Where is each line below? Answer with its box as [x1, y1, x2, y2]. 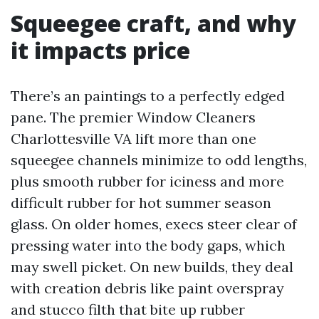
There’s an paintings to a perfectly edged [11, 87, 285, 105]
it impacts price [11, 35, 190, 66]
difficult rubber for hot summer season [11, 194, 271, 211]
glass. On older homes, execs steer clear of [11, 215, 297, 233]
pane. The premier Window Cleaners [11, 108, 256, 126]
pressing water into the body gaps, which [11, 236, 286, 254]
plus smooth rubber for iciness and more [11, 172, 284, 190]
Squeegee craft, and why [11, 8, 296, 38]
